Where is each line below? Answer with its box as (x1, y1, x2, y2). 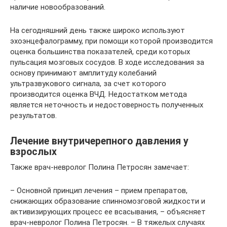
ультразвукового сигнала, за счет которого (10, 79, 166, 88)
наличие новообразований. (10, 3, 105, 12)
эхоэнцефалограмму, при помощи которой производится (10, 36, 213, 46)
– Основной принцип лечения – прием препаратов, (10, 186, 187, 195)
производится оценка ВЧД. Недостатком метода (10, 90, 187, 99)
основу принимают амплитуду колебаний (10, 68, 157, 78)
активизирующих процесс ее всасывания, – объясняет (10, 207, 206, 216)
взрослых (10, 146, 57, 158)
